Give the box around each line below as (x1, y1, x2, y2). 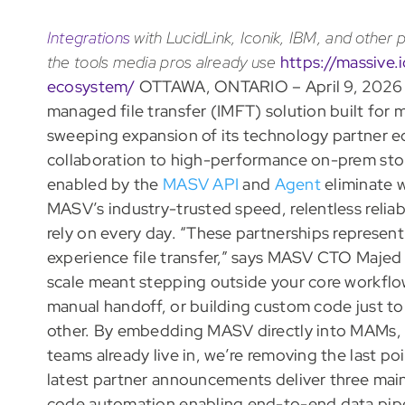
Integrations (46, 27, 131, 49)
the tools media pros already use (46, 52, 277, 73)
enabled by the (46, 174, 163, 195)
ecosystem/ (46, 76, 136, 98)
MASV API (162, 174, 240, 195)
